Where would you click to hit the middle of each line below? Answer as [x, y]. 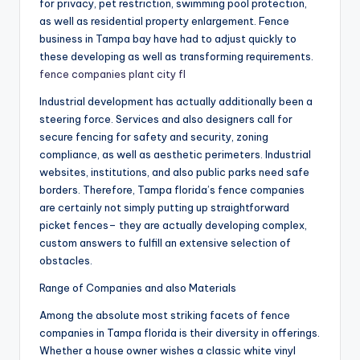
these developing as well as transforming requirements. [176, 57]
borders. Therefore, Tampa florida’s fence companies [172, 190]
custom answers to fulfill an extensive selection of [165, 243]
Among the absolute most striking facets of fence [165, 315]
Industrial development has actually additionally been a [176, 102]
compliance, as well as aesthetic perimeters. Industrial [175, 155]
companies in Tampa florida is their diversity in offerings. [180, 333]
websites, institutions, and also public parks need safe [174, 172]
